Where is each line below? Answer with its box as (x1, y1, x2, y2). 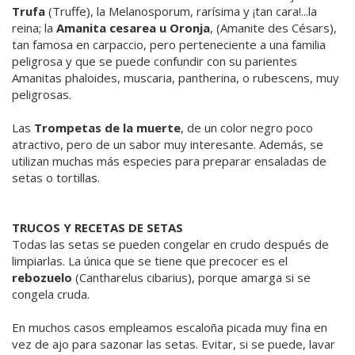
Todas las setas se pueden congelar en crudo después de (12, 235, 329, 252)
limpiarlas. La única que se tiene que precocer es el (12, 252, 288, 269)
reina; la (12, 19, 56, 36)
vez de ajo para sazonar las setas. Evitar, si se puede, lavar (12, 335, 335, 352)
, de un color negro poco (181, 119, 313, 136)
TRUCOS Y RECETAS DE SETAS (12, 219, 183, 235)
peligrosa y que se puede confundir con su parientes (12, 52, 297, 69)
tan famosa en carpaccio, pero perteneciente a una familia (12, 36, 326, 52)
